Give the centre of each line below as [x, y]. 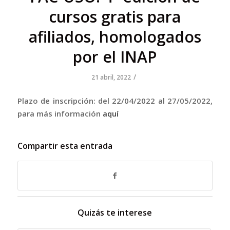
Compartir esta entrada [65, 146]
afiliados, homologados [115, 37]
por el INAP [115, 57]
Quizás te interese [115, 213]
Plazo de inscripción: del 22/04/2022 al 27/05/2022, [115, 100]
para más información [60, 113]
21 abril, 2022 [111, 77]
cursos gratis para [115, 17]
